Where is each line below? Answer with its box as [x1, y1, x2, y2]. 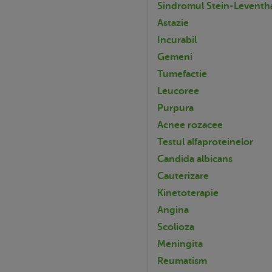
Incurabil [157, 34, 197, 46]
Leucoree [157, 85, 199, 97]
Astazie [157, 17, 189, 29]
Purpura [157, 102, 194, 114]
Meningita [157, 238, 203, 250]
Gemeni [157, 51, 192, 63]
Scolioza [157, 221, 194, 233]
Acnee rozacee [157, 119, 223, 131]
